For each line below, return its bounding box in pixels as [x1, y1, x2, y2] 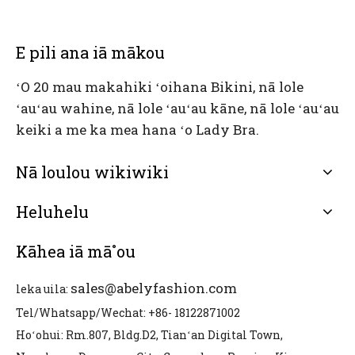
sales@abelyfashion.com [71, 279, 237, 297]
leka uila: [16, 281, 71, 296]
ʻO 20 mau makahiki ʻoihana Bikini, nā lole [16, 78, 303, 96]
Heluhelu [16, 201, 89, 222]
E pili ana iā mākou [16, 42, 165, 63]
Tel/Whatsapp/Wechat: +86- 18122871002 [16, 305, 240, 320]
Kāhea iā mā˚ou [16, 241, 136, 261]
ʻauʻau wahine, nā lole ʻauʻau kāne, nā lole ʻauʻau [16, 99, 339, 117]
